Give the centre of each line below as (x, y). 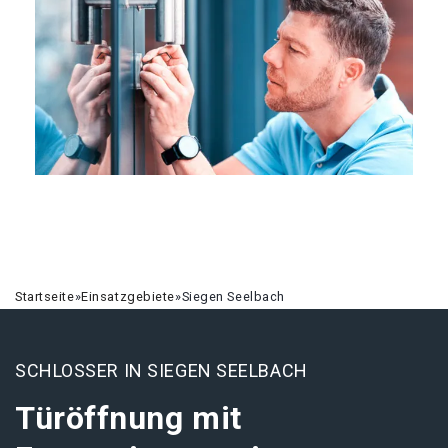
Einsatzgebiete (128, 296)
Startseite (45, 296)
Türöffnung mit (128, 418)
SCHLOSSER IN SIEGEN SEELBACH (161, 370)
